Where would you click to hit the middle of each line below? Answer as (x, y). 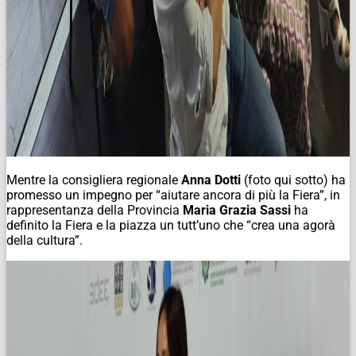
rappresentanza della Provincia (95, 210)
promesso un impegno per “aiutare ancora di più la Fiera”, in (173, 195)
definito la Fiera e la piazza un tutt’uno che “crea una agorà (171, 225)
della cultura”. (44, 240)
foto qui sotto (286, 180)
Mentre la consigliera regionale (94, 180)
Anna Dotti (211, 180)
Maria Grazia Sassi (237, 210)
